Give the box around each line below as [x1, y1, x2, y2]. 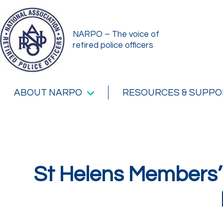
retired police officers [72, 41, 153, 50]
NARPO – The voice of [72, 30, 159, 39]
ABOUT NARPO [14, 88, 82, 98]
